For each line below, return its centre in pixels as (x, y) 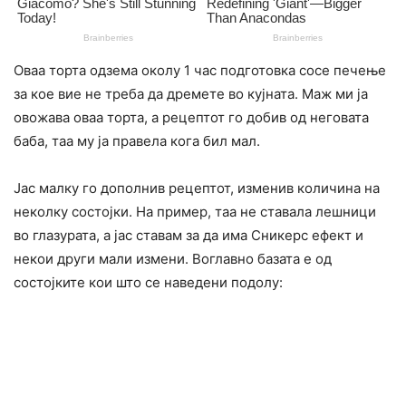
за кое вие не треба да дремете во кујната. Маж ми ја (191, 94)
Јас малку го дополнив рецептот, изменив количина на (197, 188)
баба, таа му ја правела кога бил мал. (137, 141)
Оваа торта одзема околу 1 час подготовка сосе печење (200, 71)
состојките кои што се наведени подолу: (148, 283)
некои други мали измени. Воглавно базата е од (173, 259)
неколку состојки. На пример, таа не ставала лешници (195, 212)
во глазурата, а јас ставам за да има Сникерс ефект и (188, 236)
